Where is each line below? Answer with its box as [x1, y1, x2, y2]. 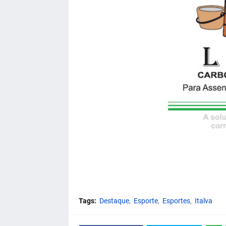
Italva [194, 197, 212, 205]
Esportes [162, 197, 190, 205]
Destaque [99, 197, 129, 205]
